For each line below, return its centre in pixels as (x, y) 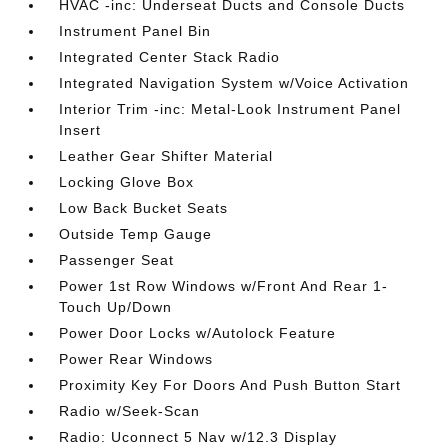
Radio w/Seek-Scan (130, 411)
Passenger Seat (117, 260)
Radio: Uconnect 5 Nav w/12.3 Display (198, 437)
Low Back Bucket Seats (144, 208)
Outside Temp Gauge (136, 234)
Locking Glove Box (127, 182)
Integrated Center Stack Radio (170, 57)
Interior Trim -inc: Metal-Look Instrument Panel (230, 109)
